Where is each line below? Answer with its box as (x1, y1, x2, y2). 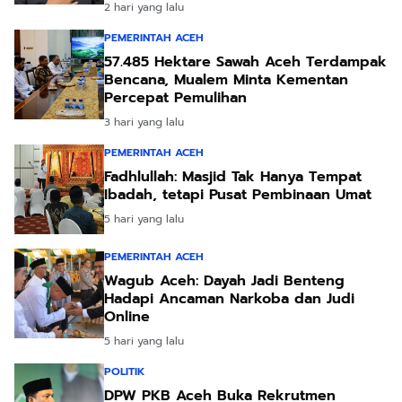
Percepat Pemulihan (104, 86, 247, 109)
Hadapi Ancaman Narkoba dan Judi (104, 287, 354, 310)
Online (104, 305, 150, 328)
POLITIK (104, 363, 144, 380)
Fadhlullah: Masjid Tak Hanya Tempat (104, 165, 362, 188)
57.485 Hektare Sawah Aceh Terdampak (104, 50, 387, 73)
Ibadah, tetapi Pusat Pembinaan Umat (104, 183, 371, 205)
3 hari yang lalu (104, 113, 184, 130)
